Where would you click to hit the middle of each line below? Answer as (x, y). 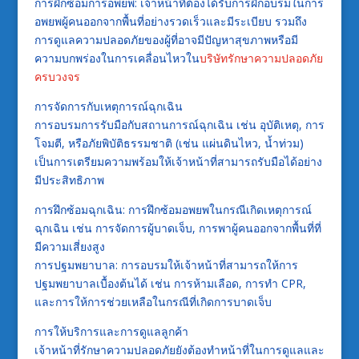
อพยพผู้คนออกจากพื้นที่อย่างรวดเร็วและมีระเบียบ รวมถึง (170, 21)
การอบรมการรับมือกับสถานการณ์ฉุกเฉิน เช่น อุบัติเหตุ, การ (179, 124)
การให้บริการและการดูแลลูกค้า (111, 331)
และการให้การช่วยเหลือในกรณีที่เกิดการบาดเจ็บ (153, 301)
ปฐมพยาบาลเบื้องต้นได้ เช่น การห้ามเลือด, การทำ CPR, (170, 283)
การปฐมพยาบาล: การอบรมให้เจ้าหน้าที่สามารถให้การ (166, 264)
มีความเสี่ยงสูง (69, 246)
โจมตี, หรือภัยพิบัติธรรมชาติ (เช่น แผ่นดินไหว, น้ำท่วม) (169, 143)
